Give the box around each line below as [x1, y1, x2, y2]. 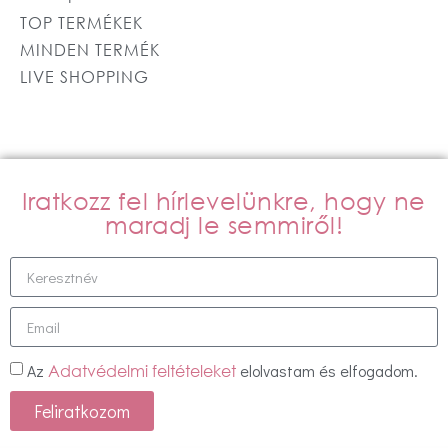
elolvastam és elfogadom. [240, 359, 418, 381]
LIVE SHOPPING [20, 67, 149, 87]
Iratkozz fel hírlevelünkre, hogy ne [22, 186, 426, 215]
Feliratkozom [34, 399, 130, 423]
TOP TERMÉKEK [20, 13, 143, 33]
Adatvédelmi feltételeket [48, 360, 240, 381]
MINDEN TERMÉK [20, 40, 160, 60]
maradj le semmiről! [104, 210, 344, 239]
